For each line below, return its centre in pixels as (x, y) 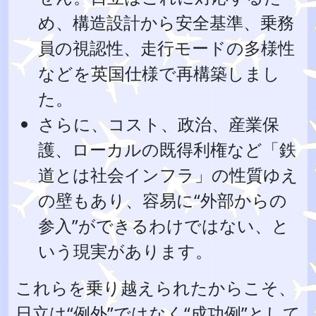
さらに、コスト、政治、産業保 (159, 124)
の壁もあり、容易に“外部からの (163, 200)
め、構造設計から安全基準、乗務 (166, 22)
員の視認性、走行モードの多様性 (166, 48)
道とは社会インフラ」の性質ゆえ (168, 175)
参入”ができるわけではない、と (164, 225)
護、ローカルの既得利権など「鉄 (167, 149)
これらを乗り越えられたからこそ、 (156, 287)
